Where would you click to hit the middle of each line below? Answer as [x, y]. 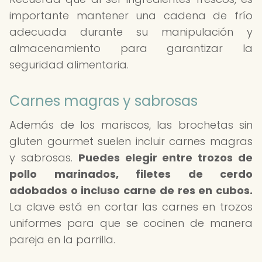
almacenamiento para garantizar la [131, 48]
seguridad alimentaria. [69, 65]
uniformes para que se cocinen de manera [131, 223]
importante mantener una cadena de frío [131, 15]
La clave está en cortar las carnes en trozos [131, 207]
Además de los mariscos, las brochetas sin [131, 125]
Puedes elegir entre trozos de [166, 158]
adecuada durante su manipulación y [131, 32]
